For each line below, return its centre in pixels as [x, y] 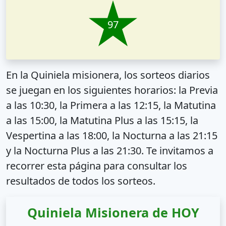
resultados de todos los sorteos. [81, 181]
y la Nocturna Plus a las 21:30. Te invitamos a [110, 150]
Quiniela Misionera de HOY [113, 212]
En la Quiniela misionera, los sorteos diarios [108, 75]
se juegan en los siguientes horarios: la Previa [112, 90]
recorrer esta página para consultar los [97, 165]
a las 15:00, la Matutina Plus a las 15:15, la [102, 120]
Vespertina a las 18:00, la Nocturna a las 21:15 [112, 135]
